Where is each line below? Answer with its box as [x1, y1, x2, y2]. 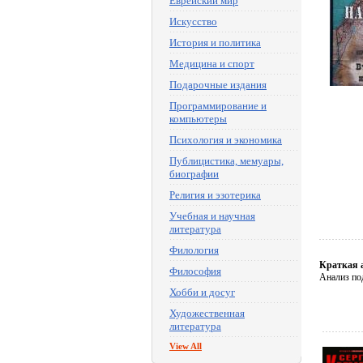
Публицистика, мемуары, [169, 155, 284, 167]
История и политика [169, 36, 261, 49]
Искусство [169, 15, 217, 28]
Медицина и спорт [169, 58, 254, 70]
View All [169, 341, 202, 351]
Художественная [169, 307, 245, 319]
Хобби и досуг [169, 286, 235, 298]
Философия [169, 265, 221, 277]
